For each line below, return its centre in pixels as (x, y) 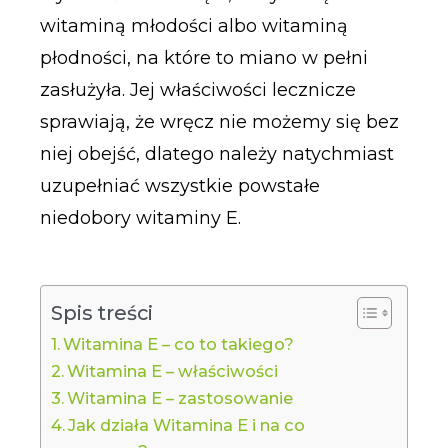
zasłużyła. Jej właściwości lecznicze (197, 89)
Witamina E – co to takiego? (178, 344)
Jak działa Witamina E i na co (186, 425)
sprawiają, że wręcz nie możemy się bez (219, 121)
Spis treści (101, 313)
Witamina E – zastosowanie (179, 398)
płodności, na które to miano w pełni (203, 57)
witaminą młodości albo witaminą (193, 25)
